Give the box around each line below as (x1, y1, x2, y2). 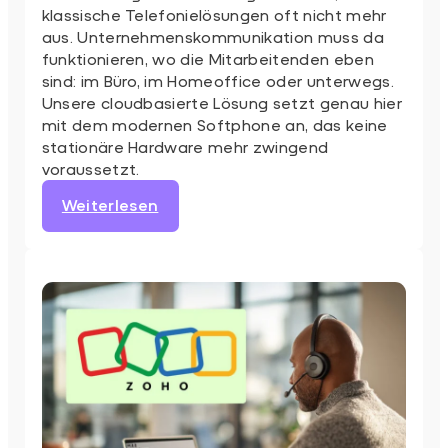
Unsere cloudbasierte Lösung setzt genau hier (41, 92, 402, 112)
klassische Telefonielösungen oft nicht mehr (41, 4, 387, 24)
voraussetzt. (41, 158, 140, 178)
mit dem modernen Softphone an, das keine (41, 114, 388, 134)
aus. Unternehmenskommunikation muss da (41, 26, 384, 46)
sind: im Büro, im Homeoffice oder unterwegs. (41, 70, 394, 90)
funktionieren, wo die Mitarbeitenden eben (41, 48, 374, 68)
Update (157, 303, 221, 323)
